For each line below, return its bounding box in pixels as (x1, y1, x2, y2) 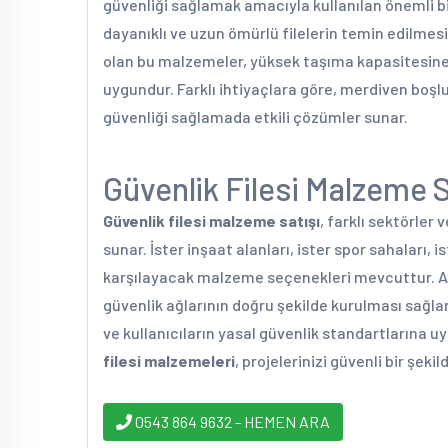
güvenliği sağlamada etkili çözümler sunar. (103, 107, 408, 126)
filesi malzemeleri (103, 351, 235, 370)
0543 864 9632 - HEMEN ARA (132, 412, 330, 431)
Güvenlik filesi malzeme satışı (103, 211, 320, 230)
